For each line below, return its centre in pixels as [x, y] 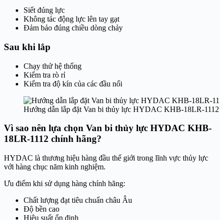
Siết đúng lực [44, 10]
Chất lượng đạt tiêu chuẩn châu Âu [78, 200]
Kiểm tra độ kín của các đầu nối [73, 83]
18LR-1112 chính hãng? [53, 139]
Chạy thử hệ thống [53, 66]
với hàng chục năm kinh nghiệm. [55, 167]
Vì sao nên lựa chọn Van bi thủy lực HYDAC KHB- [108, 128]
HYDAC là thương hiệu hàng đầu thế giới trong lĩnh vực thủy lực [106, 158]
